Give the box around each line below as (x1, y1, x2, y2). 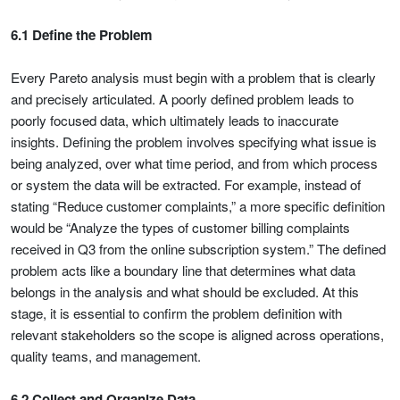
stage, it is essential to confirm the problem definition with (11, 304, 342, 322)
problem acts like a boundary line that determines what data (11, 261, 355, 279)
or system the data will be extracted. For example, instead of (11, 175, 361, 194)
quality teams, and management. (11, 346, 201, 365)
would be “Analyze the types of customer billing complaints (11, 218, 350, 237)
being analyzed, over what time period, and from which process (11, 154, 378, 172)
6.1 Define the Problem (11, 25, 153, 45)
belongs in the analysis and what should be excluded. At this (11, 282, 359, 301)
